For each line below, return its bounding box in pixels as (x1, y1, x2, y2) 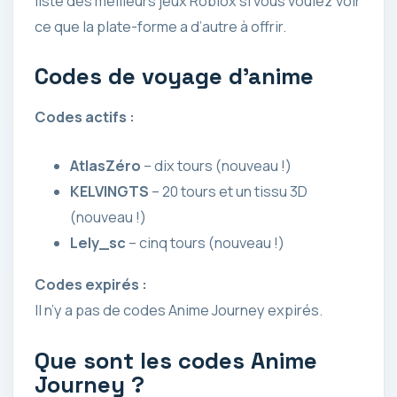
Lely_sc (70, 233, 126, 253)
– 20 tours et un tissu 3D (149, 182, 307, 202)
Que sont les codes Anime (35, 346, 317, 375)
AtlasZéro (70, 156, 141, 176)
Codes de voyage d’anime (35, 62, 314, 91)
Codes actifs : (35, 107, 135, 128)
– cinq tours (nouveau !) (126, 233, 284, 253)
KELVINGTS (70, 182, 149, 202)
